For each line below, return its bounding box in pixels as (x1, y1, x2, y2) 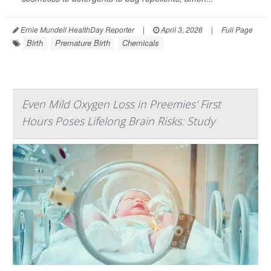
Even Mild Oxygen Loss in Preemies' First (22, 97, 221, 112)
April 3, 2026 (159, 24, 203, 35)
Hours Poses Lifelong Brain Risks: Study (22, 114, 215, 129)
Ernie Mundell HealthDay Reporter (19, 24, 134, 35)
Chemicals (122, 37, 159, 49)
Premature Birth (55, 37, 110, 49)
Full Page (221, 24, 253, 35)
